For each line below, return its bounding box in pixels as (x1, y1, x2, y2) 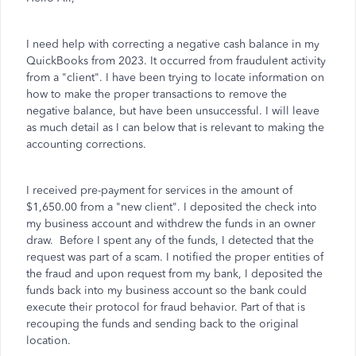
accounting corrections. (26, 137, 149, 151)
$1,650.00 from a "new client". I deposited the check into (26, 200, 317, 214)
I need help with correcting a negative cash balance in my (26, 37, 319, 51)
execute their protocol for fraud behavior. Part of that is (26, 300, 305, 314)
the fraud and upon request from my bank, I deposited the (26, 267, 323, 281)
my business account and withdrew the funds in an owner (26, 217, 315, 230)
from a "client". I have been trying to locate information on (26, 71, 324, 84)
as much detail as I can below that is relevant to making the (26, 121, 324, 134)
